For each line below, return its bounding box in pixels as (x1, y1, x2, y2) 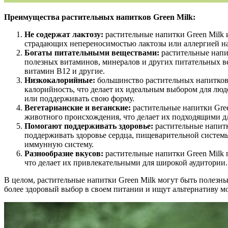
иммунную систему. (24, 139, 94, 149)
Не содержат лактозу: (24, 30, 103, 39)
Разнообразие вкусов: (24, 149, 105, 158)
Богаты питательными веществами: (24, 48, 159, 57)
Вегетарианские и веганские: (24, 103, 133, 112)
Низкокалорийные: (24, 75, 97, 84)
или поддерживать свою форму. (24, 94, 134, 103)
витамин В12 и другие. (24, 66, 105, 75)
